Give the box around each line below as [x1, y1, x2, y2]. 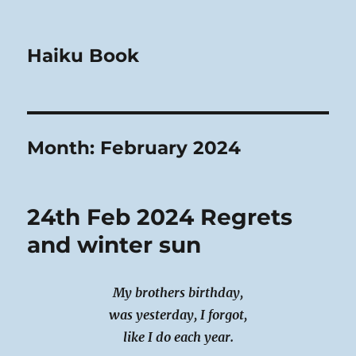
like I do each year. [122, 329, 234, 345]
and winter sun [27, 231, 202, 258]
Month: [27, 137, 101, 159]
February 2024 [100, 137, 242, 159]
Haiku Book [27, 44, 140, 67]
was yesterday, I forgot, [109, 307, 247, 323]
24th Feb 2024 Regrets [27, 203, 293, 230]
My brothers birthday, [113, 284, 243, 300]
